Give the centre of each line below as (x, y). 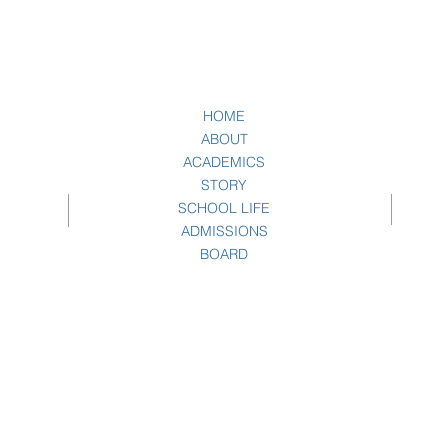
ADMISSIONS (224, 231)
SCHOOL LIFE (224, 208)
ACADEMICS (224, 162)
